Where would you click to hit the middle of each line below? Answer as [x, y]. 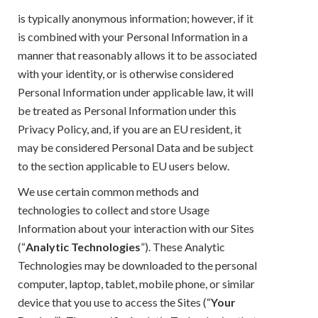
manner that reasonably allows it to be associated [137, 55]
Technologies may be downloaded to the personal [137, 265]
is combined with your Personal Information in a [133, 36]
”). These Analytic [183, 246]
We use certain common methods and [108, 191]
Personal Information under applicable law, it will [136, 92]
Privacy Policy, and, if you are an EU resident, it [130, 128]
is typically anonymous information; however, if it [136, 18]
